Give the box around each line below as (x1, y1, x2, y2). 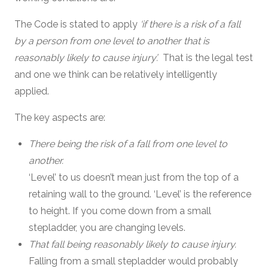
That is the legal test (158, 52, 253, 63)
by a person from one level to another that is (14, 35, 209, 47)
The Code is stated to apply (14, 19, 140, 30)
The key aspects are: (14, 112, 105, 123)
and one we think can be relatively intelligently (14, 69, 217, 80)
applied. (14, 86, 49, 97)
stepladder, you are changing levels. (29, 222, 185, 233)
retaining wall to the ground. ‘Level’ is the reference (29, 188, 251, 200)
